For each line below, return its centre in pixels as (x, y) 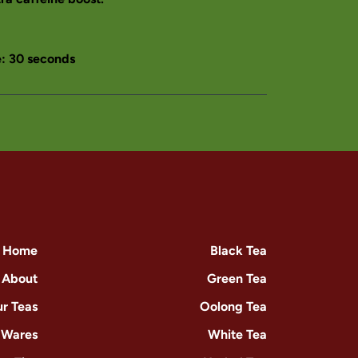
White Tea (237, 334)
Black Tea (239, 251)
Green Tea (237, 278)
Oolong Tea (233, 306)
